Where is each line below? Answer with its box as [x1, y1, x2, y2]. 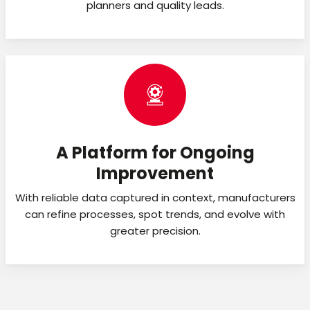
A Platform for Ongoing [55, 140, 255, 164]
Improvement [96, 161, 214, 185]
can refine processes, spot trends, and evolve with [25, 206, 285, 221]
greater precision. [109, 223, 201, 238]
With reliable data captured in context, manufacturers [15, 190, 295, 205]
